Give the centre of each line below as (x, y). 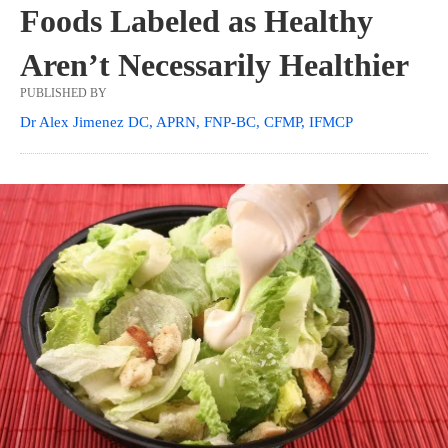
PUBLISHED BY (63, 93)
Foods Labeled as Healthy (196, 21)
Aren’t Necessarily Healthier (214, 65)
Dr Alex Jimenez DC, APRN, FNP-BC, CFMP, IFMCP (186, 122)
